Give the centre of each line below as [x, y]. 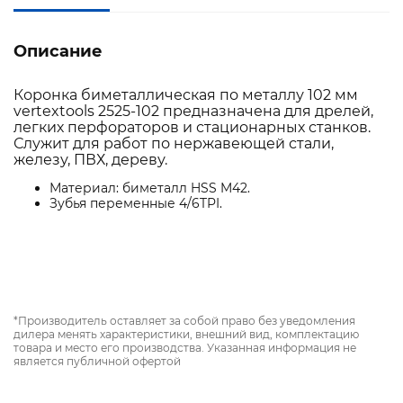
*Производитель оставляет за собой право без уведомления [184, 321]
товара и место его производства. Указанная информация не [185, 348]
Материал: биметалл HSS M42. [150, 188]
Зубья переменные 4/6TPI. [136, 204]
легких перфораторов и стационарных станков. [192, 128]
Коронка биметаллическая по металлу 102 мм [186, 95]
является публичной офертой [97, 362]
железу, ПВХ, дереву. [90, 160]
